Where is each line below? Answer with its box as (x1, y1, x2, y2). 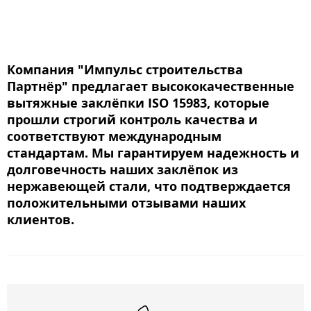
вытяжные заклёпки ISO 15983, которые (7, 94, 269, 112)
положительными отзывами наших (7, 194, 246, 212)
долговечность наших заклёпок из (7, 161, 238, 178)
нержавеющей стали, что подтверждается (7, 178, 291, 195)
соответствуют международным (7, 128, 221, 145)
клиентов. (7, 211, 74, 228)
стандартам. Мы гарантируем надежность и (7, 144, 299, 162)
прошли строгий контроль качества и (7, 111, 258, 128)
